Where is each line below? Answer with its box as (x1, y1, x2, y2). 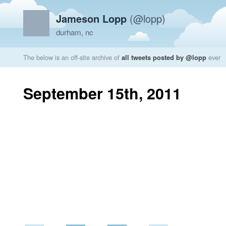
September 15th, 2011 (23, 82, 181, 104)
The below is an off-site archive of (23, 52, 122, 62)
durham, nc (56, 27, 93, 37)
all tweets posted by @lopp (122, 52, 206, 62)
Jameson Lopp (56, 11, 127, 26)
